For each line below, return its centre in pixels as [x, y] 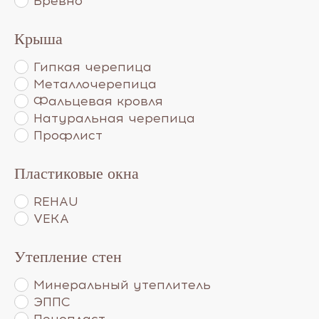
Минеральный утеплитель [122, 284]
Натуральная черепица [114, 118]
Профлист [68, 135]
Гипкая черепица [93, 67]
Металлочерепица [95, 84]
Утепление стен [68, 256]
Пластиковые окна [77, 173]
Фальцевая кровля [98, 101]
